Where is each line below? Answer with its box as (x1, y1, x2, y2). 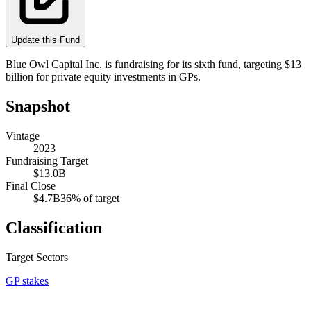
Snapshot (6, 96, 70, 115)
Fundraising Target (6, 154, 88, 167)
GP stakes (6, 274, 49, 287)
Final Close (6, 179, 56, 192)
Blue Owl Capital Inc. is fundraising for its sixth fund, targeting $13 (6, 58, 301, 70)
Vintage (6, 129, 40, 142)
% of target (72, 192, 119, 204)
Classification (6, 218, 102, 237)
